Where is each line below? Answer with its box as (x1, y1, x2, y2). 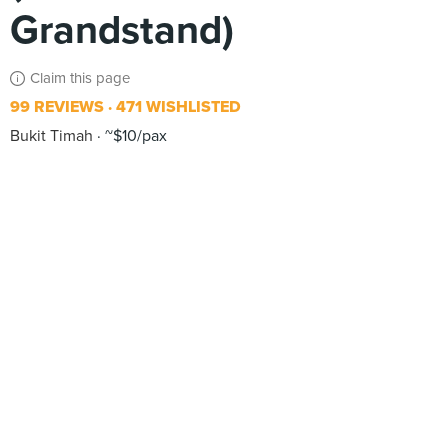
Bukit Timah (10, 126, 93, 146)
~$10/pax (101, 126, 167, 146)
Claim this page (30, 69, 130, 87)
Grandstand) (10, 6, 234, 54)
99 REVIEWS (10, 97, 104, 117)
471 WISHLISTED (112, 97, 241, 117)
